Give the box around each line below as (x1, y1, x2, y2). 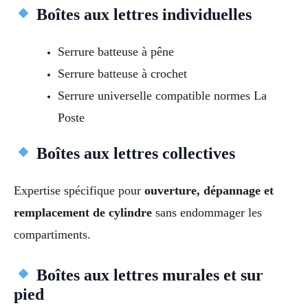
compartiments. (14, 227, 91, 241)
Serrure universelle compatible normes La (57, 88, 267, 102)
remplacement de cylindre (14, 205, 152, 219)
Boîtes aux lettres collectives (32, 144, 236, 162)
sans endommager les (152, 205, 262, 219)
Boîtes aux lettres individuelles (32, 5, 252, 23)
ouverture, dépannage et (144, 183, 274, 197)
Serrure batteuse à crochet (57, 66, 187, 80)
